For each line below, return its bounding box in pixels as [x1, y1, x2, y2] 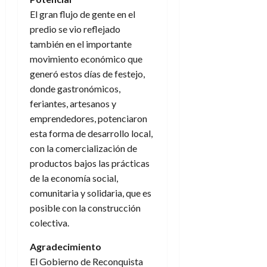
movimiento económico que [30, 53, 142, 65]
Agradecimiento [30, 241, 101, 253]
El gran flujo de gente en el [30, 8, 135, 20]
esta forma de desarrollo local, [30, 128, 153, 139]
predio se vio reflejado [30, 23, 120, 35]
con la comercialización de [30, 142, 137, 154]
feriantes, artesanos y [30, 98, 116, 110]
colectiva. [30, 217, 69, 229]
